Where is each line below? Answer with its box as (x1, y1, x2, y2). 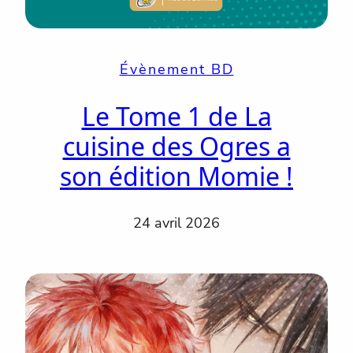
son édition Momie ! (60, 158, 293, 193)
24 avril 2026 (133, 214, 220, 233)
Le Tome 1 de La (81, 98, 272, 133)
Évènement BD (119, 60, 234, 80)
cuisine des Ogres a (62, 128, 291, 163)
